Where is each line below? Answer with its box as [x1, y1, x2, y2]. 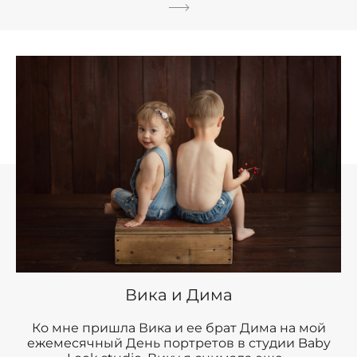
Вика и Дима [124, 284, 233, 304]
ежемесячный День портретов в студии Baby [26, 335, 331, 351]
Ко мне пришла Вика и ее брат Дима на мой [31, 320, 326, 335]
